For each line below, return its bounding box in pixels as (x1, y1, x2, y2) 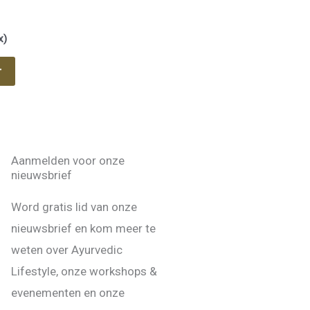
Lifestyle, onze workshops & (11, 264, 157, 279)
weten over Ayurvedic (11, 243, 122, 257)
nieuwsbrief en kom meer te (11, 221, 156, 236)
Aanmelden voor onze (11, 154, 125, 168)
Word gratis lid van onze (11, 200, 137, 215)
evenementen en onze (11, 286, 125, 300)
